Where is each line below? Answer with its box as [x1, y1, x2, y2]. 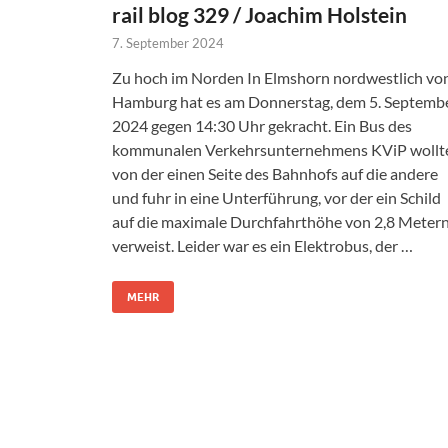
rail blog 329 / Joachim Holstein [112, 2, 407, 28]
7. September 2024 [112, 35, 224, 52]
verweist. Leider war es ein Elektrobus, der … [112, 236, 413, 256]
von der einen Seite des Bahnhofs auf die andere [112, 164, 438, 184]
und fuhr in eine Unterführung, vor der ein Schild [112, 188, 441, 208]
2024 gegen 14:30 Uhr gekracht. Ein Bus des [112, 116, 412, 136]
